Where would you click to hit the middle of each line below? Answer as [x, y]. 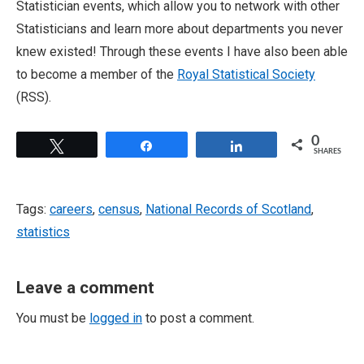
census [119, 209]
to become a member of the [97, 74]
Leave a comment [85, 288]
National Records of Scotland [228, 209]
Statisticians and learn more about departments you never [180, 29]
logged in [116, 318]
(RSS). [34, 97]
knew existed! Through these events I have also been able [182, 52]
